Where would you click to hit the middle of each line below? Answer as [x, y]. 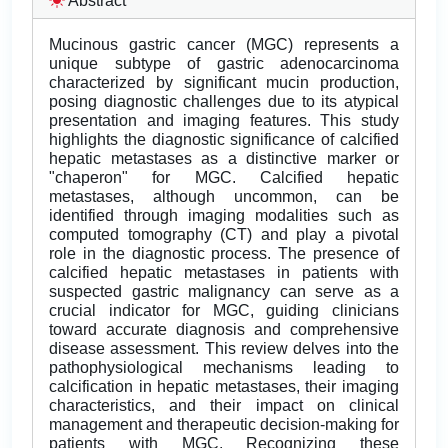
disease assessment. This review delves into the [224, 349]
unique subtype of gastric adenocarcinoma [224, 64]
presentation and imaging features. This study [224, 121]
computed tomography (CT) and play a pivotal [224, 235]
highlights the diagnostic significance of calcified [224, 140]
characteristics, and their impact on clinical [224, 406]
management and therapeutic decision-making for [224, 425]
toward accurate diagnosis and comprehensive [224, 330]
